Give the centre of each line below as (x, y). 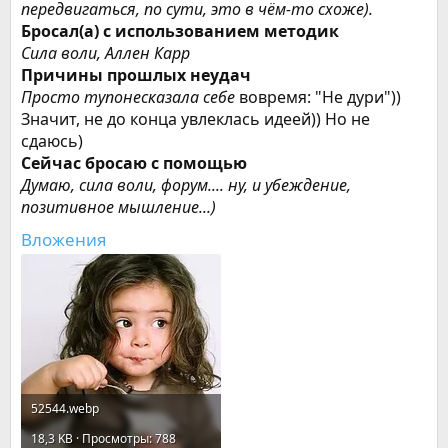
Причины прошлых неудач (136, 75)
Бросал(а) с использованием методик (180, 31)
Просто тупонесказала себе (128, 97)
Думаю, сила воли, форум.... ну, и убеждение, (186, 185)
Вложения (64, 239)
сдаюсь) (52, 141)
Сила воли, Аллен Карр (105, 53)
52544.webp (65, 408)
